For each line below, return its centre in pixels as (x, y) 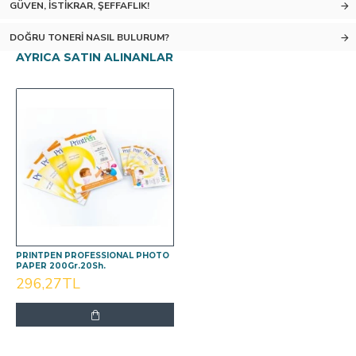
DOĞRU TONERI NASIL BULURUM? (89, 37)
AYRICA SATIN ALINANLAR (95, 57)
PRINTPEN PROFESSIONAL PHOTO (93, 255)
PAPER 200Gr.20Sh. (61, 266)
